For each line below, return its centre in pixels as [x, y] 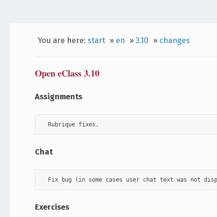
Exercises [52, 207]
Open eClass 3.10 [67, 73]
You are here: [62, 40]
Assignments [59, 97]
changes [174, 40]
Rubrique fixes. [70, 125]
